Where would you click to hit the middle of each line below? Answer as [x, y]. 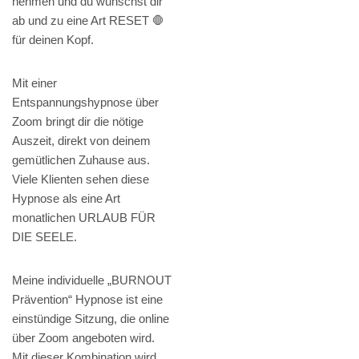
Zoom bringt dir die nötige [78, 122]
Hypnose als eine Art [66, 199]
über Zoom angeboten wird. [83, 338]
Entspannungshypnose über [85, 103]
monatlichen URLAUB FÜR [84, 218]
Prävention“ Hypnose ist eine [87, 300]
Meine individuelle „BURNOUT [92, 280]
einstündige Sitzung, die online [91, 319]
